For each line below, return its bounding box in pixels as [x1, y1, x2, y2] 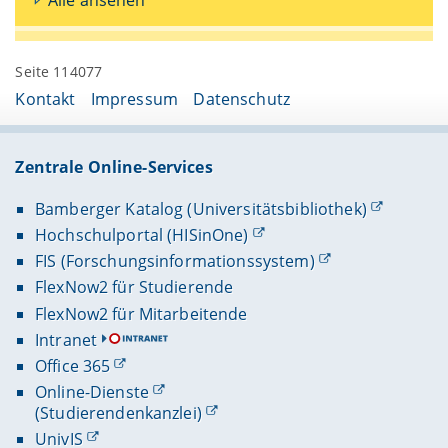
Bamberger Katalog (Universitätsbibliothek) [34, 198, 367, 221]
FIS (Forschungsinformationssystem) [34, 250, 315, 273]
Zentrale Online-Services [15, 156, 213, 179]
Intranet [34, 328, 98, 351]
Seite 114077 [15, 62, 103, 82]
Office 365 [34, 354, 111, 377]
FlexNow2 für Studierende [34, 276, 234, 299]
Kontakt [15, 87, 76, 110]
